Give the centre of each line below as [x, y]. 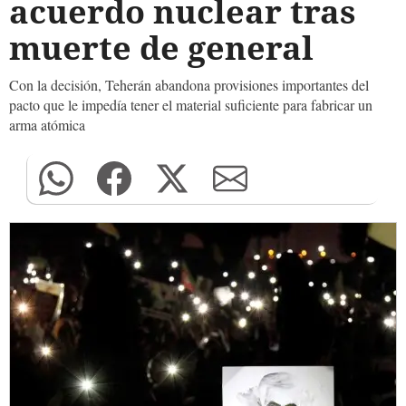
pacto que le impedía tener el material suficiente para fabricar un [191, 105]
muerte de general [169, 48]
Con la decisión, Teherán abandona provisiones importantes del [189, 85]
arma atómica [47, 125]
